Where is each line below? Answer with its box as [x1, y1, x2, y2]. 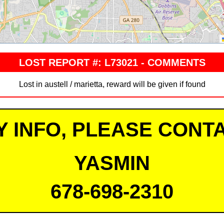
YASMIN [74, 151, 150, 174]
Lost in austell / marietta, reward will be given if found [18, 79, 205, 88]
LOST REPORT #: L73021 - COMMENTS [18, 56, 205, 68]
